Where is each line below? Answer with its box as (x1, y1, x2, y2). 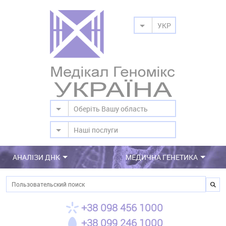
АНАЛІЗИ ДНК (13, 152, 60, 162)
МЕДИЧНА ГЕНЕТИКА (126, 152, 198, 162)
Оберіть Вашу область (74, 104, 148, 114)
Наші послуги (74, 125, 118, 135)
